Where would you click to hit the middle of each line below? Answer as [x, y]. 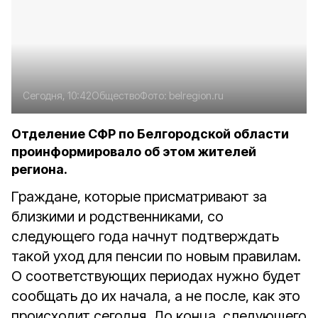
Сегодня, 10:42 [57, 95]
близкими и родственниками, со [117, 216]
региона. [39, 169]
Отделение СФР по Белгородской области [150, 134]
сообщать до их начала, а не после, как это [156, 296]
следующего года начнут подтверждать [145, 236]
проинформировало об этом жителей [134, 152]
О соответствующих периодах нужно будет [156, 276]
